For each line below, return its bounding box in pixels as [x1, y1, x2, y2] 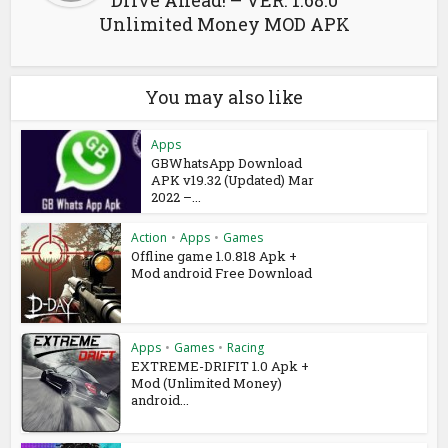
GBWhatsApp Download [151, 154, 303, 172]
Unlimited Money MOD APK [98, 12, 350, 36]
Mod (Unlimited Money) [131, 373, 283, 392]
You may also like [145, 85, 303, 109]
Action [131, 228, 168, 246]
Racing [227, 338, 265, 356]
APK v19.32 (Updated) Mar [151, 171, 315, 189]
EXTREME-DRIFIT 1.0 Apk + [131, 356, 310, 375]
